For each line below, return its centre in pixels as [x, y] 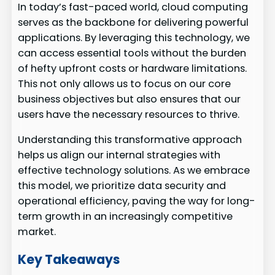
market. [37, 232]
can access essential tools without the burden [132, 53]
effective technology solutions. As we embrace [134, 171]
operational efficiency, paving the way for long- [137, 201]
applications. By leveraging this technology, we [134, 37]
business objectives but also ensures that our [130, 99]
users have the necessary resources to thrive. [129, 114]
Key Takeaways [69, 259]
